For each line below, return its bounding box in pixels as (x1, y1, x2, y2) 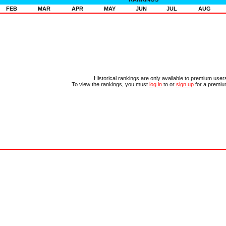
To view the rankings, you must (71, 81, 149, 87)
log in (149, 81, 162, 87)
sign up (176, 81, 194, 87)
